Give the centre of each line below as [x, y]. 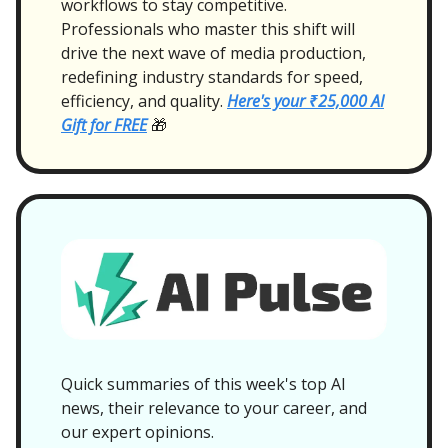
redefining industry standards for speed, [212, 76]
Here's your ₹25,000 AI [305, 100]
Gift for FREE [104, 124]
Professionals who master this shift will [208, 28]
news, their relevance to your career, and [214, 408]
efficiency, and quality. [144, 100]
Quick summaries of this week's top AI [203, 384]
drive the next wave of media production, [213, 52]
